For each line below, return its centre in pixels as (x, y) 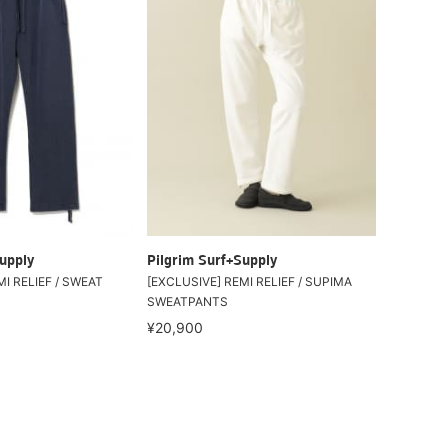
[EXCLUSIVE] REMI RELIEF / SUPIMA (250, 281)
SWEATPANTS (188, 301)
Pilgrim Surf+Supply (212, 261)
